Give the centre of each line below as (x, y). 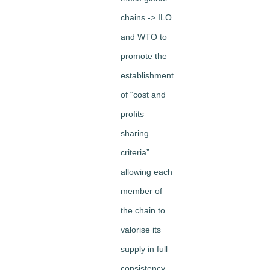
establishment (147, 76)
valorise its (141, 230)
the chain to (143, 211)
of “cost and (143, 95)
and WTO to (144, 37)
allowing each (146, 172)
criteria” (135, 153)
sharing (135, 133)
